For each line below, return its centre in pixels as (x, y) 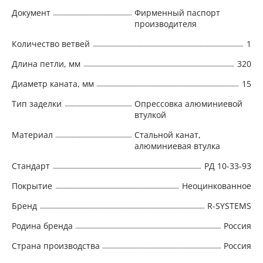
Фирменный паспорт (177, 12)
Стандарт (31, 166)
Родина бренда (42, 225)
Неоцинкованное (217, 186)
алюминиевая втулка (177, 146)
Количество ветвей (51, 43)
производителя (166, 23)
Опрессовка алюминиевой (188, 103)
